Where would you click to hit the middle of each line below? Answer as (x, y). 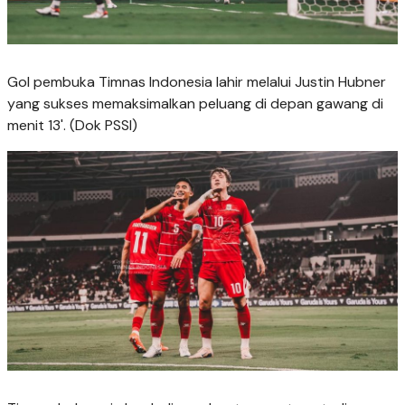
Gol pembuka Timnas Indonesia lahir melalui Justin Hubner (197, 82)
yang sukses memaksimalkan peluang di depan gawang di (195, 104)
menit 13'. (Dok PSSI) (72, 126)
